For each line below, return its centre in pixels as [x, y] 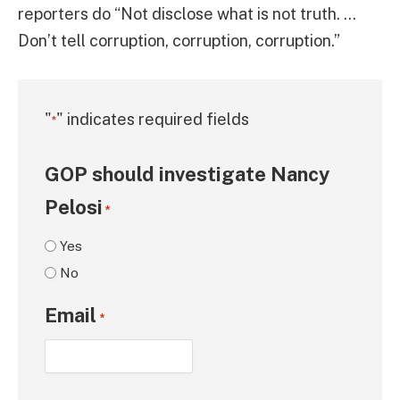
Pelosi [74, 207]
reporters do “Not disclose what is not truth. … [187, 14]
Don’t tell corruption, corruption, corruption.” [179, 41]
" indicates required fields [153, 120]
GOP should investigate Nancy [187, 174]
